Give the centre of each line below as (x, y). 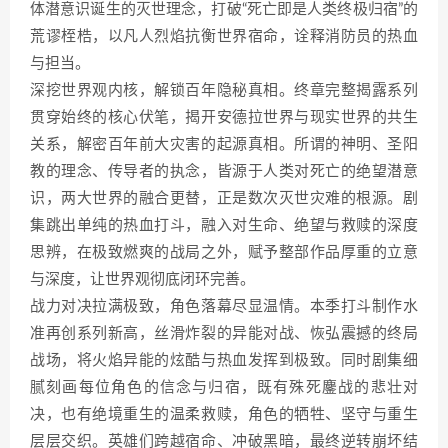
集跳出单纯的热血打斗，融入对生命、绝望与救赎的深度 (224, 226)
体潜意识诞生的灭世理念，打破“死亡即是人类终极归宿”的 (224, 10)
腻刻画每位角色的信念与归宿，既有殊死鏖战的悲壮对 (224, 388)
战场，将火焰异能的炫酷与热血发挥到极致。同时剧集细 (224, 361)
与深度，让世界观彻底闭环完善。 (142, 280)
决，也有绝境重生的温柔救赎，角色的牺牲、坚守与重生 (224, 415)
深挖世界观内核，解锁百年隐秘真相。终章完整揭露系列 (224, 91)
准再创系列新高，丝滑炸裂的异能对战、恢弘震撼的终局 (224, 334)
